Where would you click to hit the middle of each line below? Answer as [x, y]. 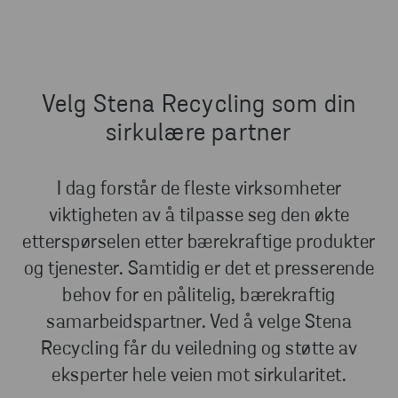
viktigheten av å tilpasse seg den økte [199, 217]
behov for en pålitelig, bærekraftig [199, 297]
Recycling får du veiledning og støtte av [199, 350]
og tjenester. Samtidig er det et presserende [199, 270]
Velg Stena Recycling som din [199, 106]
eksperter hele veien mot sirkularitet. [199, 377]
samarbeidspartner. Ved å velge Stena [199, 323]
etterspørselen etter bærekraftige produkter [199, 243]
